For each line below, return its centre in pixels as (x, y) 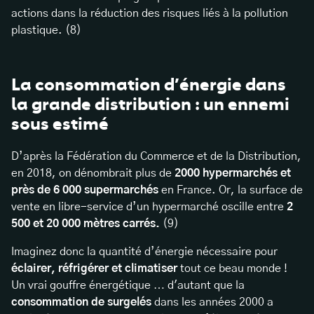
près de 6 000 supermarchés (85, 190)
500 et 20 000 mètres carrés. (87, 223)
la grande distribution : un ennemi (150, 105)
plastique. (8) (48, 30)
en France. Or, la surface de (231, 190)
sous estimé (60, 124)
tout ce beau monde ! (234, 268)
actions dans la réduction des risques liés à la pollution (150, 14)
